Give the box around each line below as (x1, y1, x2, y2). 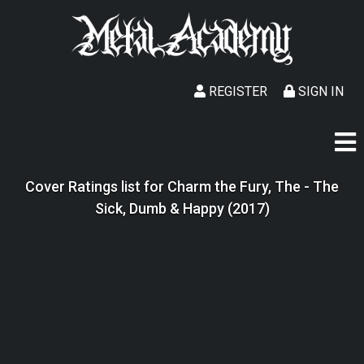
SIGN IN (295, 84, 344, 99)
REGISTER (206, 84, 267, 99)
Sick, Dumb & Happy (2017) (94, 200, 270, 217)
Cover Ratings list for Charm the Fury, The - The (25, 178, 339, 195)
